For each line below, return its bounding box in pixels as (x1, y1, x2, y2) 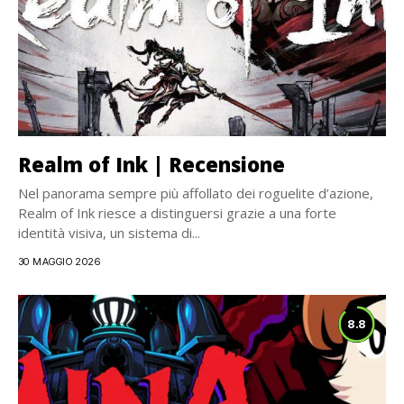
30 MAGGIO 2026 (18, 255, 101, 268)
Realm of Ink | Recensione (18, 151, 285, 178)
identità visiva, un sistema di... (18, 224, 200, 242)
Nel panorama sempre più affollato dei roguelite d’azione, (18, 184, 373, 202)
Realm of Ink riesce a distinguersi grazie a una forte (18, 204, 336, 222)
